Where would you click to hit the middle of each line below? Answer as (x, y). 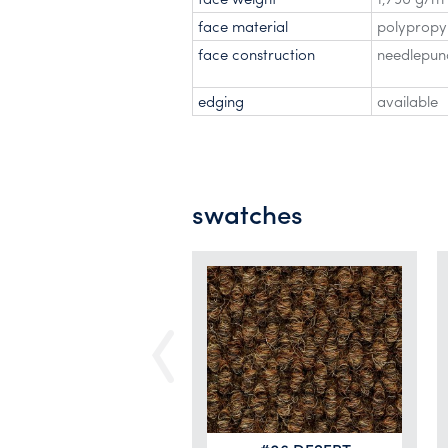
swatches (247, 213)
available (407, 101)
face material (243, 26)
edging (221, 101)
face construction (256, 54)
